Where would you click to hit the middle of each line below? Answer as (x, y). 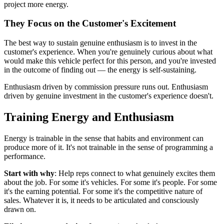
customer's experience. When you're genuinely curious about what (108, 52)
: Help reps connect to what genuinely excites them (135, 173)
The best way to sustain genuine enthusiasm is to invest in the (100, 43)
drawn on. (20, 209)
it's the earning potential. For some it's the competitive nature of (103, 191)
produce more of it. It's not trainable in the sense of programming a (108, 147)
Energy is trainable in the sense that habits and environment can (104, 138)
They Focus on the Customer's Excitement (90, 23)
